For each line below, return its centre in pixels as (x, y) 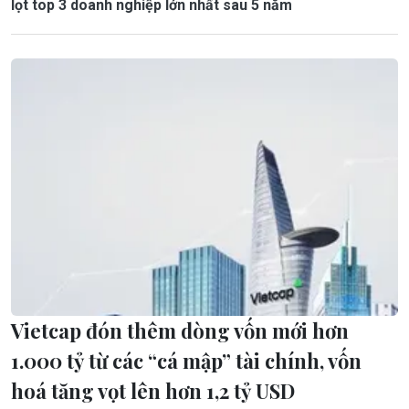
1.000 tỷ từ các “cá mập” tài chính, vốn (186, 361)
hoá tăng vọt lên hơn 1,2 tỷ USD (153, 391)
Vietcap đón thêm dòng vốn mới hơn (180, 331)
